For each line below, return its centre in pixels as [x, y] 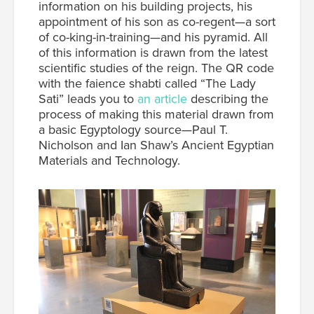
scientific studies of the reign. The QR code [156, 68]
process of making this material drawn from [156, 114]
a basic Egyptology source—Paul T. [133, 129]
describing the [228, 98]
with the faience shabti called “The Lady [147, 83]
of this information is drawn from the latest [153, 52]
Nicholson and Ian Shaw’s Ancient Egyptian [156, 145]
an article [162, 98]
